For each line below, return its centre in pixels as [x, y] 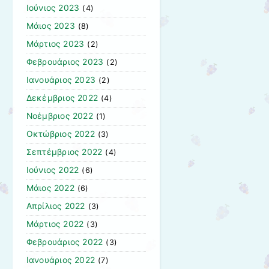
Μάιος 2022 [50, 188]
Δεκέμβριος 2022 [62, 98]
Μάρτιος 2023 [55, 44]
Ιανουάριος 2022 [61, 260]
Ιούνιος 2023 [53, 8]
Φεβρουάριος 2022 [65, 242]
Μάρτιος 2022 [55, 224]
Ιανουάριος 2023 [61, 80]
